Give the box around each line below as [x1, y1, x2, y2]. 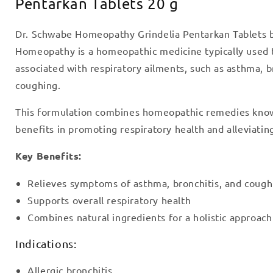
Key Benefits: [15, 149, 82, 162]
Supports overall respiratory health [27, 193, 191, 206]
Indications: [15, 236, 77, 250]
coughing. [15, 78, 61, 91]
